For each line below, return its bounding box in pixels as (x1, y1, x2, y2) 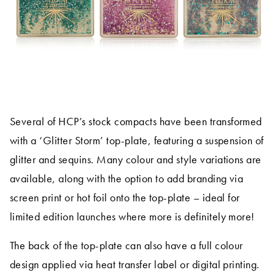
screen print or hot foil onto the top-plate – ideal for (10, 190, 240, 205)
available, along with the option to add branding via (10, 171, 244, 186)
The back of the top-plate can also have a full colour (10, 238, 243, 253)
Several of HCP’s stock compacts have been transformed (10, 114, 262, 129)
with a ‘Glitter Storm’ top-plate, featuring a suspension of (10, 133, 264, 148)
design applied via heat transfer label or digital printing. (10, 257, 260, 272)
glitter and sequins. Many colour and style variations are (10, 152, 261, 167)
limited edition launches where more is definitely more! (10, 209, 255, 224)
